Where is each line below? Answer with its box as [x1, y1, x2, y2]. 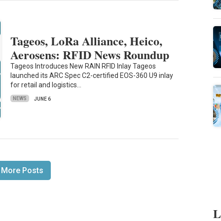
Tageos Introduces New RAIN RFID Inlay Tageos [10, 62, 156, 70]
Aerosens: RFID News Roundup [10, 45, 170, 63]
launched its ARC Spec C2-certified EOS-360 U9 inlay [10, 71, 174, 79]
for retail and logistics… [10, 80, 82, 89]
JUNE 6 [34, 96, 51, 102]
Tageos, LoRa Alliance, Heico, [10, 32, 163, 49]
